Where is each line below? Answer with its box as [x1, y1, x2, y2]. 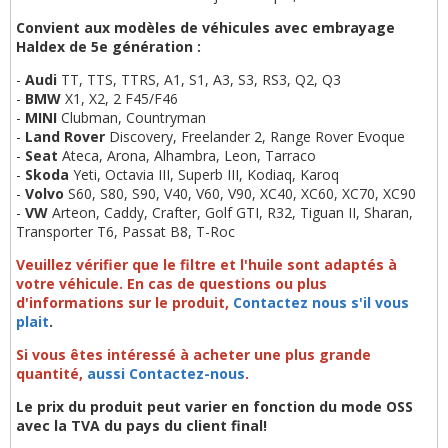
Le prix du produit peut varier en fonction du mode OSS [16, 397, 413, 417]
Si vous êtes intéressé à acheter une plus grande [16, 345, 371, 365]
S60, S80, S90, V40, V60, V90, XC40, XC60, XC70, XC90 [64, 184, 416, 204]
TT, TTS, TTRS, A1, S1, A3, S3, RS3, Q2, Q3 [57, 70, 341, 90]
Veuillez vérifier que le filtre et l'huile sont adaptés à [16, 255, 397, 275]
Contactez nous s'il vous [233, 293, 409, 313]
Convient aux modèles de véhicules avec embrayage [16, 18, 395, 38]
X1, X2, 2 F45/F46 [61, 89, 178, 109]
